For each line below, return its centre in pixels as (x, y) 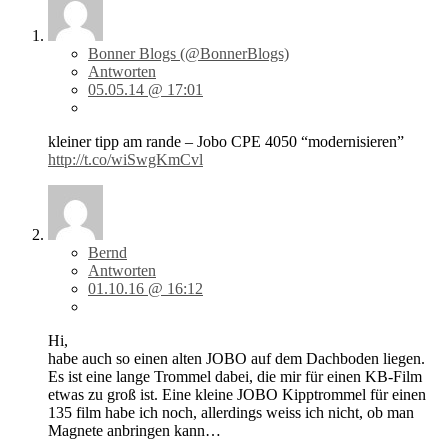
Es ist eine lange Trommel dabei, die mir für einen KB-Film (235, 377)
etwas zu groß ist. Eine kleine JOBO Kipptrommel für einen (237, 395)
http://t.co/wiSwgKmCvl (125, 160)
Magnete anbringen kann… (134, 431)
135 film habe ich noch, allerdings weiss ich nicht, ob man (231, 413)
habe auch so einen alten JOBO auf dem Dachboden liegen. (236, 359)
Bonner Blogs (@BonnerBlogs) (188, 54)
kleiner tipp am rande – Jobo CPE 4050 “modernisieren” (226, 142)
